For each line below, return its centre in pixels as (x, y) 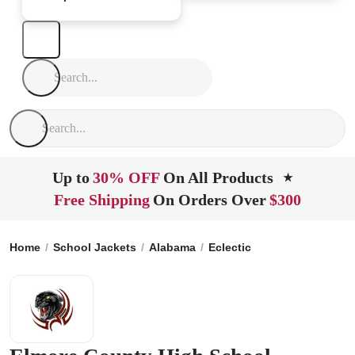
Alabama (172, 247)
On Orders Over (210, 200)
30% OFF (126, 177)
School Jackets (95, 247)
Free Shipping (102, 200)
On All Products (218, 177)
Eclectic (230, 247)
